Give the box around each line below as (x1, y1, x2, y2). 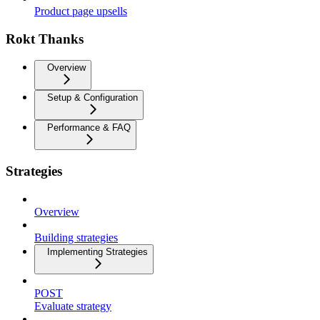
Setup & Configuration (47, 92, 138, 104)
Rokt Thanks (6, 31, 84, 46)
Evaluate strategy (34, 299, 111, 312)
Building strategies (34, 231, 118, 244)
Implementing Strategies (47, 246, 148, 257)
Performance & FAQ (47, 122, 131, 134)
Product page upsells (34, 4, 127, 17)
